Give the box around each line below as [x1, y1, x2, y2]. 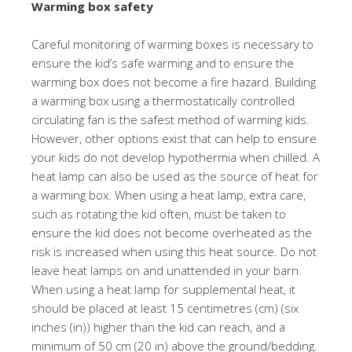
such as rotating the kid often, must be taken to [31, 206, 286, 222]
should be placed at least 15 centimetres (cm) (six [31, 300, 299, 316]
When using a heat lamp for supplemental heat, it [31, 281, 295, 297]
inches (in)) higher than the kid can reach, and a [31, 319, 285, 335]
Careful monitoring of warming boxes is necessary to [31, 36, 313, 52]
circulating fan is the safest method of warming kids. [31, 112, 310, 127]
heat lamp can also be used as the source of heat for [31, 168, 318, 184]
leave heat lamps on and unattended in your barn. [31, 262, 302, 278]
